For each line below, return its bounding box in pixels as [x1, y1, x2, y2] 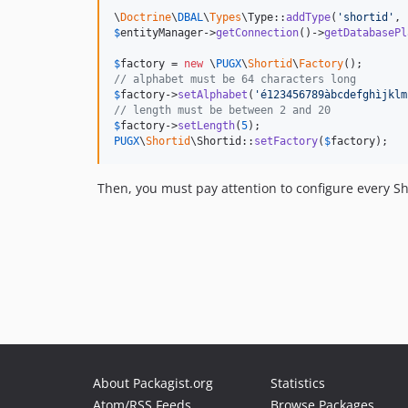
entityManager [120, 26, 203, 40]
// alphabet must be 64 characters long [114, 73, 356, 87]
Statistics [270, 374, 325, 392]
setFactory [254, 135, 318, 148]
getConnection [216, 26, 299, 40]
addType [286, 11, 331, 25]
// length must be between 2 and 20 [114, 104, 331, 117]
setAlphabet [178, 88, 248, 102]
